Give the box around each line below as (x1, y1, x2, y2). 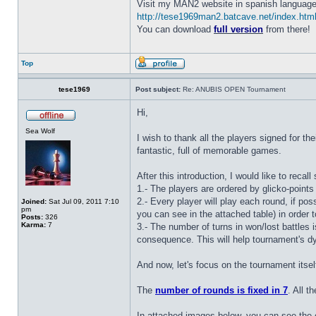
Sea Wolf (25, 127, 55, 135)
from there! (263, 24, 310, 35)
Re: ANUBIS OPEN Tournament (181, 85, 286, 93)
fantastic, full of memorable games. (137, 145, 281, 156)
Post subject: (135, 85, 181, 93)
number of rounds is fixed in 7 (155, 285, 288, 296)
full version (214, 24, 263, 35)
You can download (137, 24, 214, 35)
